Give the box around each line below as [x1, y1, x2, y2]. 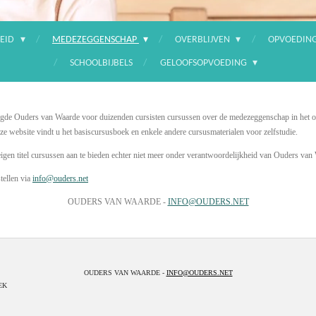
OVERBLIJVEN [174, 34, 232, 45]
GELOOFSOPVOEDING [159, 57, 249, 68]
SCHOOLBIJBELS [70, 57, 133, 68]
